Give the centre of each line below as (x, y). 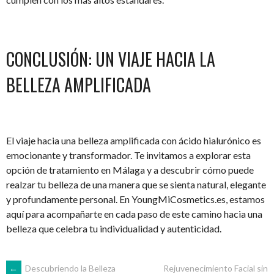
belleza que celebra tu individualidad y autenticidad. (114, 228)
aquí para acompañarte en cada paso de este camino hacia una (134, 213)
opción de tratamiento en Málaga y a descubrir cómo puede (130, 169)
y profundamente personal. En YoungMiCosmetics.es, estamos (135, 199)
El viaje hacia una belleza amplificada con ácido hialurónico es (134, 140)
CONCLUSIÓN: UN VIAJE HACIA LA (111, 59)
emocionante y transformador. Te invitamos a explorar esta (128, 155)
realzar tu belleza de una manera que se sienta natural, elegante (136, 184)
